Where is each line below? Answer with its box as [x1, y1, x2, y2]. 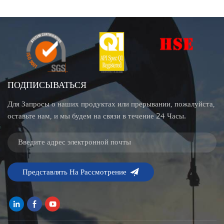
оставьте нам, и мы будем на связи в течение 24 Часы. [7, 111, 186, 121]
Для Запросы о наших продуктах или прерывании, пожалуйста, [7, 99, 215, 109]
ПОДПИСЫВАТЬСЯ [7, 79, 86, 91]
